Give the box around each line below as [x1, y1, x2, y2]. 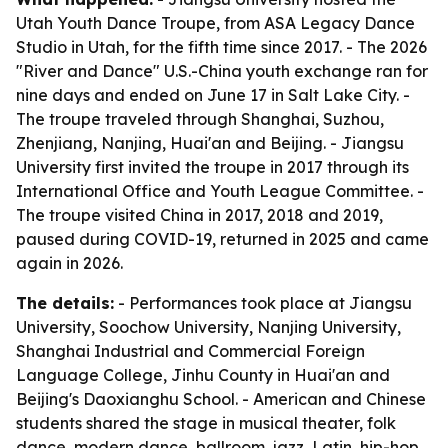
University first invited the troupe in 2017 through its [16, 157, 409, 177]
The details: [16, 293, 114, 313]
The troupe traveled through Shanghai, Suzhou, [16, 109, 384, 129]
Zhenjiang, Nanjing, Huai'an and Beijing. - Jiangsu [16, 133, 404, 153]
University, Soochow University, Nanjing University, [16, 317, 401, 337]
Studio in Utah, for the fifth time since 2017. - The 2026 [16, 37, 427, 57]
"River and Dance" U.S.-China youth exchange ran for [16, 61, 428, 81]
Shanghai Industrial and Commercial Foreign [16, 341, 365, 361]
